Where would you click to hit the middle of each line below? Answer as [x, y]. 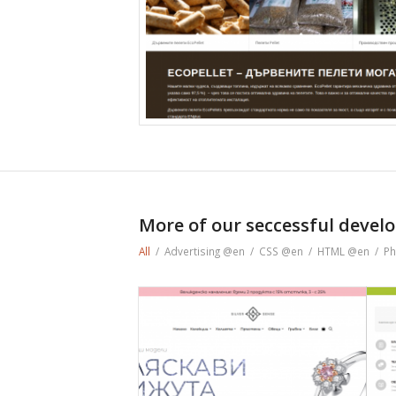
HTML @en [343, 251]
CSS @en [281, 251]
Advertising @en [205, 251]
